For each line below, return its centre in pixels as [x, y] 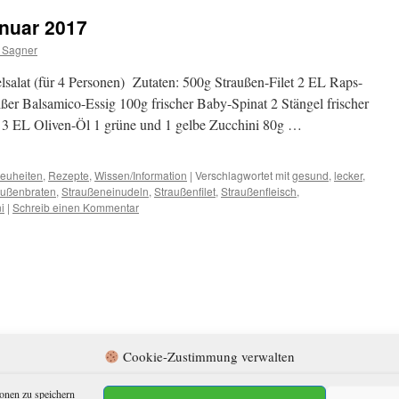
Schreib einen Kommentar [76, 207]
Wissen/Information [141, 175]
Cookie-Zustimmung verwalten [208, 356]
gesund [310, 175]
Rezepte [69, 175]
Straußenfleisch [259, 191]
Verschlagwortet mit [242, 175]
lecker [348, 175]
